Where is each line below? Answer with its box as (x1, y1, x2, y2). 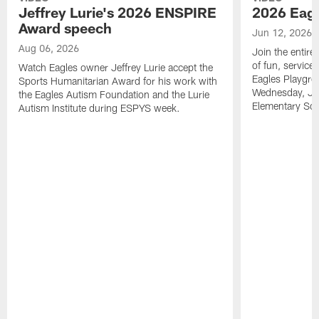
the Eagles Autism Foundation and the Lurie (19, 88, 210, 101)
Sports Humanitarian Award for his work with (19, 75, 218, 88)
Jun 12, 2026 (251, 26, 312, 39)
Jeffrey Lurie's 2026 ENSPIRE (19, 4, 217, 21)
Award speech (19, 19, 113, 37)
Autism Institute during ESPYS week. (19, 102, 181, 115)
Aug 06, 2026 (19, 42, 80, 55)
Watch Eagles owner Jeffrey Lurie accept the (19, 61, 214, 74)
